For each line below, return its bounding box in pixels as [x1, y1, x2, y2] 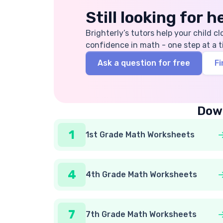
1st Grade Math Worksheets [86, 130, 195, 139]
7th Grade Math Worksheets [86, 210, 197, 219]
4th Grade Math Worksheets [86, 170, 197, 179]
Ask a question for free [98, 58, 190, 68]
